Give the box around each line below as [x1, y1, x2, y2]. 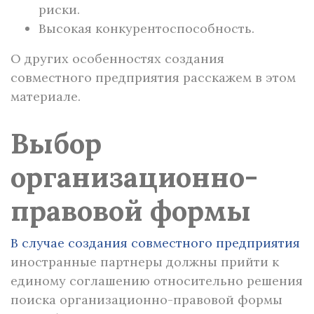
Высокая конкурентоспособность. [39, 20, 254, 36]
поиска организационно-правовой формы [11, 292, 282, 308]
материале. [11, 88, 81, 104]
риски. [39, 1, 80, 18]
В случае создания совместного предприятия [11, 235, 300, 251]
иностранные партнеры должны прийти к [11, 254, 279, 270]
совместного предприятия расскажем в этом [11, 69, 296, 86]
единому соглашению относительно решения [11, 273, 303, 289]
